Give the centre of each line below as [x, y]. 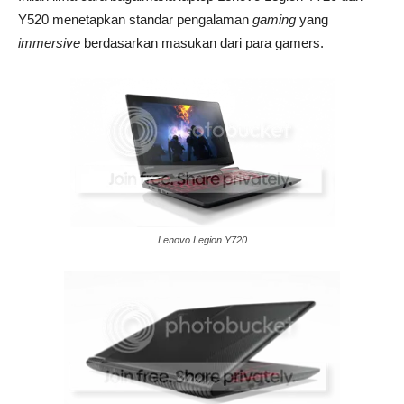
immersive [49, 43]
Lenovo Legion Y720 [202, 239]
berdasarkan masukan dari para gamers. [202, 43]
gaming [274, 19]
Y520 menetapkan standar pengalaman [135, 19]
